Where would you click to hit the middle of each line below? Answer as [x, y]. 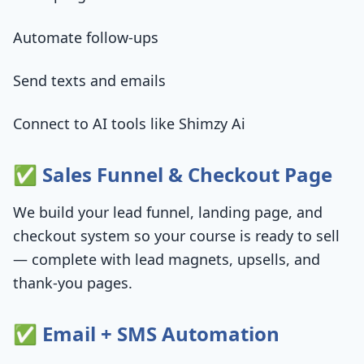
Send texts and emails [89, 80]
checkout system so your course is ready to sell [176, 236]
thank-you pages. [73, 283]
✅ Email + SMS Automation [146, 334]
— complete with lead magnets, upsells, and [167, 259]
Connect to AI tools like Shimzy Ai [129, 123]
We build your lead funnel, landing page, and [168, 212]
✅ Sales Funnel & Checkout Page [173, 174]
